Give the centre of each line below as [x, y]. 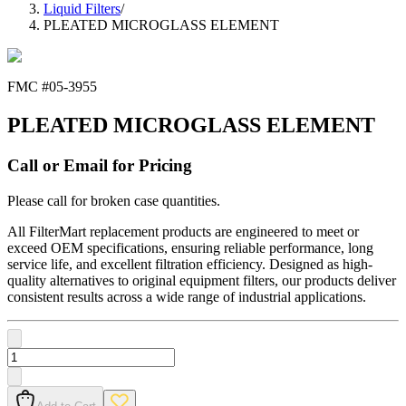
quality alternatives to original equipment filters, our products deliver [202, 280]
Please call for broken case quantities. [114, 200]
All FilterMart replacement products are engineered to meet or [183, 231]
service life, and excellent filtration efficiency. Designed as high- [190, 264]
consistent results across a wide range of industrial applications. [187, 296]
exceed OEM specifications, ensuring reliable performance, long [190, 247]
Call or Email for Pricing [100, 166]
